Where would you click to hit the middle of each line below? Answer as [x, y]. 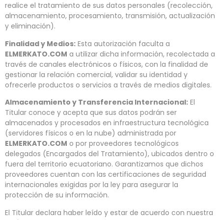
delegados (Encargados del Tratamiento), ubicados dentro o [110, 154]
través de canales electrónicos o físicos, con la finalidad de [107, 64]
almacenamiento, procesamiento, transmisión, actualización [110, 16]
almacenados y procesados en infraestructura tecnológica [107, 123]
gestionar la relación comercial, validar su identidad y [96, 74]
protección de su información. [57, 195]
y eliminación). [30, 26]
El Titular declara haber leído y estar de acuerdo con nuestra [109, 212]
